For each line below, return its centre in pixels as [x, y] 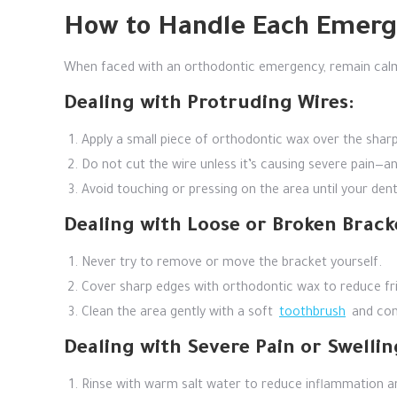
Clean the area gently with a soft [179, 314]
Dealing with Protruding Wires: [209, 105]
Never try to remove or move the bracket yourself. [232, 264]
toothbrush [312, 314]
